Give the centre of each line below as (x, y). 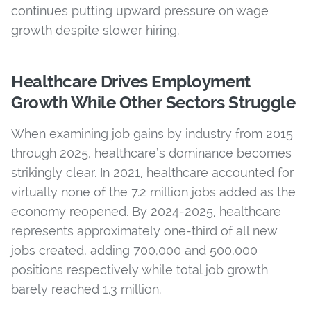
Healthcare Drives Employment (131, 81)
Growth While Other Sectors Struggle (153, 102)
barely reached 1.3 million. (86, 289)
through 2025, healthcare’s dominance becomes (151, 153)
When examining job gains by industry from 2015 (152, 133)
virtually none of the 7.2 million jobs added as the (153, 192)
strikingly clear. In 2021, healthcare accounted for (152, 172)
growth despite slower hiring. (95, 30)
